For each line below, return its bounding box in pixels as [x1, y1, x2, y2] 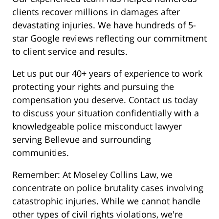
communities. [12, 147, 69, 159]
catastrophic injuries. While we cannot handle [12, 195, 200, 207]
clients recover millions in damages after [12, 6, 180, 18]
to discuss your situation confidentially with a [12, 107, 199, 119]
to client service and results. [12, 45, 128, 58]
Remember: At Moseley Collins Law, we [12, 169, 173, 181]
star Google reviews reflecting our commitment [12, 32, 207, 44]
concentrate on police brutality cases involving [12, 182, 203, 194]
